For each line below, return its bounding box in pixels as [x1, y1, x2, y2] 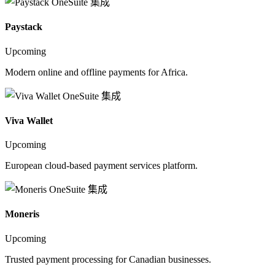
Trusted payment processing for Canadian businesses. [5, 254, 211, 265]
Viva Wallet [5, 115, 53, 126]
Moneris [5, 209, 39, 220]
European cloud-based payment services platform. [5, 160, 198, 171]
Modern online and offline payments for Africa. [5, 66, 188, 77]
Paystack [5, 21, 42, 33]
